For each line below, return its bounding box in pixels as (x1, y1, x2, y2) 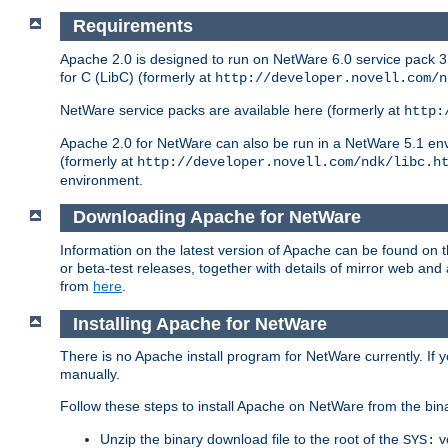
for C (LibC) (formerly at (60, 68, 215, 85)
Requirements (72, 16, 198, 37)
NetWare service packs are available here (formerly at (60, 101, 404, 118)
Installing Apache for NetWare (72, 313, 332, 334)
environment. (60, 171, 143, 188)
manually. (60, 366, 120, 383)
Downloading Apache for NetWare (72, 207, 366, 228)
